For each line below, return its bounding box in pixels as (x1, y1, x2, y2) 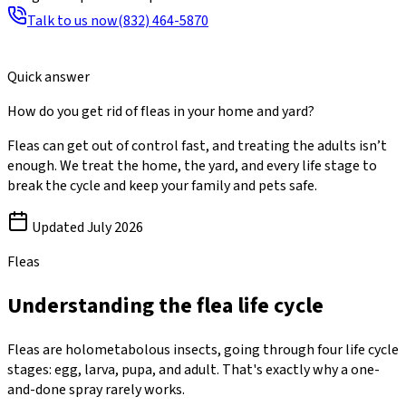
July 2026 (87, 217, 143, 237)
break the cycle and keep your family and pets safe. (7, 175, 317, 196)
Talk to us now (27, 10, 118, 31)
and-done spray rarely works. (7, 379, 185, 400)
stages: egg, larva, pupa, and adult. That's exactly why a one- (7, 359, 380, 380)
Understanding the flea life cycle (7, 289, 324, 322)
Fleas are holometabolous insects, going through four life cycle (7, 339, 399, 360)
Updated (29, 217, 87, 237)
